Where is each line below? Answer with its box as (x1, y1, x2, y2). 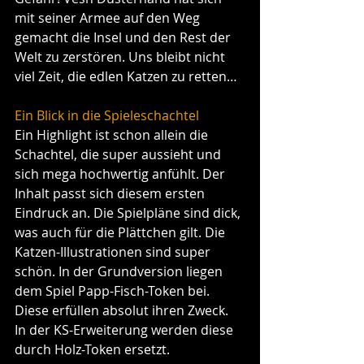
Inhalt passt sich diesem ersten (15, 184, 208, 203)
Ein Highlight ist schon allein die (15, 126, 211, 145)
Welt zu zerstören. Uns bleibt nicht (15, 48, 228, 67)
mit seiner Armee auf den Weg (15, 9, 203, 28)
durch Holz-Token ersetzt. (15, 340, 170, 359)
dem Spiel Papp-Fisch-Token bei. (15, 282, 213, 301)
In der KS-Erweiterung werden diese (15, 321, 236, 340)
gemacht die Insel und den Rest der (15, 28, 234, 47)
